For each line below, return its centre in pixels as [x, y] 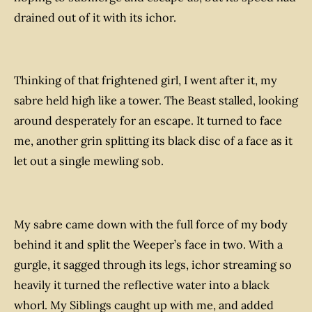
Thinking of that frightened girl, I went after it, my [146, 80]
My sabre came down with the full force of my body [151, 224]
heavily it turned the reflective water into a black [142, 284]
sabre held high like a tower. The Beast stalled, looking [156, 101]
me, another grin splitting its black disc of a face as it [153, 141]
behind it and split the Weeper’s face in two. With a [148, 244]
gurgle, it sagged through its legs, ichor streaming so [153, 264]
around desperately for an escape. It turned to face [148, 121]
